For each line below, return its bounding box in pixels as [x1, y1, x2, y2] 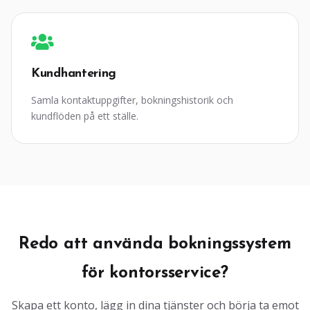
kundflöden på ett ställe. [31, 109, 138, 122]
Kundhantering [31, 67, 117, 80]
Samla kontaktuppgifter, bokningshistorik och [31, 93, 233, 107]
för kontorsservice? [82, 265, 228, 282]
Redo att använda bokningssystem [19, 236, 291, 253]
